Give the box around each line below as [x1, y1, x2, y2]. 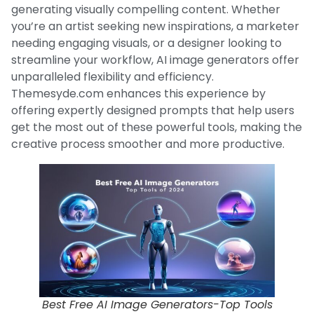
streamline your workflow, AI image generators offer [11, 51, 299, 68]
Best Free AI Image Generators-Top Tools [41, 296, 273, 313]
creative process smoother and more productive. [11, 135, 285, 152]
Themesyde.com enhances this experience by [11, 85, 266, 102]
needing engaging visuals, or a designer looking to [11, 34, 282, 51]
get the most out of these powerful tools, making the [11, 118, 302, 135]
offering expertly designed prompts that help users [11, 102, 294, 118]
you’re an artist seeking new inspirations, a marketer [11, 18, 299, 34]
